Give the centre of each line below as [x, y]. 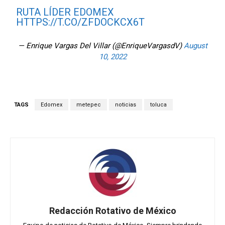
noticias [126, 105]
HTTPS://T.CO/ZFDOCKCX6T [81, 22]
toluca [158, 105]
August [195, 46]
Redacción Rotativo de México [113, 211]
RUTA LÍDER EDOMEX [65, 12]
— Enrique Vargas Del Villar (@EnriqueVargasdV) [101, 46]
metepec [89, 105]
